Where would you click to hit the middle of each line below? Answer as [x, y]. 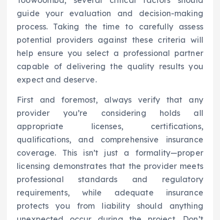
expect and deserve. [57, 80]
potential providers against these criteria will [110, 40]
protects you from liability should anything [110, 206]
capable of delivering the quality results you [110, 67]
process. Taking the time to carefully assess [110, 27]
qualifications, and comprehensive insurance [110, 140]
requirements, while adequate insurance [110, 193]
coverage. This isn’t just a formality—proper [110, 153]
